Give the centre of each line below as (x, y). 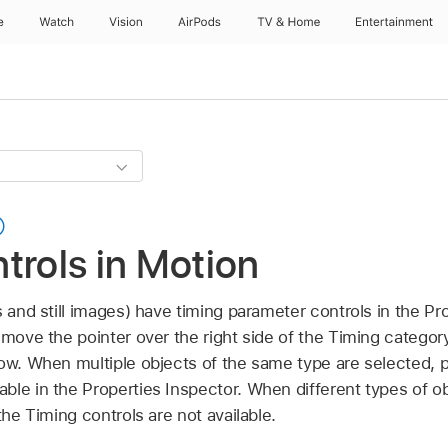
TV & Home (288, 22)
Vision (125, 22)
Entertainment (395, 22)
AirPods (199, 22)
